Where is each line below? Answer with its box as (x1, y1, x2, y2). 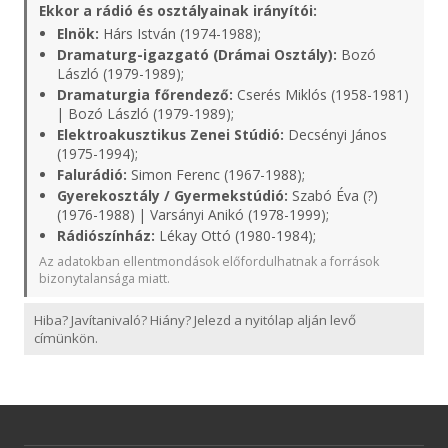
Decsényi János (284, 125, 387, 144)
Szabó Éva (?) (288, 186, 378, 205)
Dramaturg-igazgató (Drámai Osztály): (57, 45, 337, 64)
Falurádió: (57, 165, 127, 184)
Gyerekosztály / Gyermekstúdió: (57, 186, 288, 205)
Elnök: (57, 24, 99, 43)
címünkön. (34, 329, 98, 347)
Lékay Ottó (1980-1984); (155, 226, 316, 245)
